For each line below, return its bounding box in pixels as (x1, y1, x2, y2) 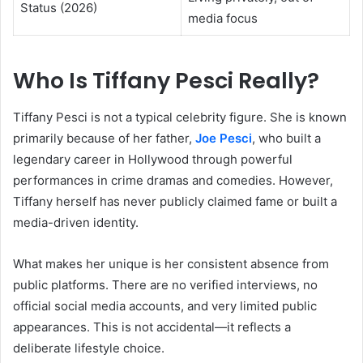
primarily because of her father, (13, 130, 195, 146)
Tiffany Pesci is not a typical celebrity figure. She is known (13, 109, 347, 125)
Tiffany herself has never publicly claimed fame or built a (13, 193, 337, 209)
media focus (187, 10, 258, 26)
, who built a (252, 130, 321, 146)
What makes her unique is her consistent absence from (13, 255, 329, 271)
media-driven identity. (13, 214, 139, 230)
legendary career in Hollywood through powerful (13, 151, 293, 167)
